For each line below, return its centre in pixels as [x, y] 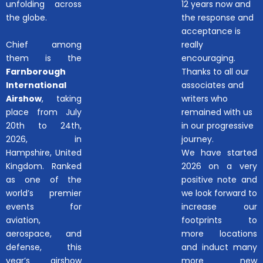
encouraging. [208, 58]
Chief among [44, 45]
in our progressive [217, 126]
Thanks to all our [215, 72]
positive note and [219, 180]
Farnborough [36, 72]
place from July [44, 112]
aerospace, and [44, 234]
